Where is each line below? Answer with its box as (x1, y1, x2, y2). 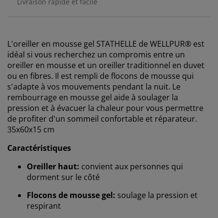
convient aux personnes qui (81, 161, 183, 172)
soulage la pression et (115, 189, 198, 200)
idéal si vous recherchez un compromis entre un (7, 49, 185, 60)
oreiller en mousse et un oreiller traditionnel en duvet (7, 59, 204, 71)
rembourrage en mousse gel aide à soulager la (7, 91, 178, 103)
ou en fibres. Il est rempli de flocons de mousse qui (7, 70, 194, 81)
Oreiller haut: (27, 161, 81, 172)
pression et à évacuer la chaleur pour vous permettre (7, 102, 203, 113)
